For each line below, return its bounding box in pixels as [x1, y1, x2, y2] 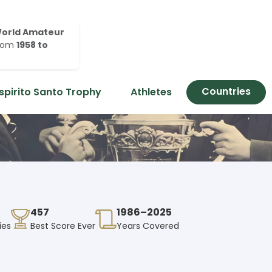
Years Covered [117, 220, 179, 233]
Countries [202, 84, 251, 98]
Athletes [131, 85, 172, 99]
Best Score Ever [30, 220, 95, 233]
